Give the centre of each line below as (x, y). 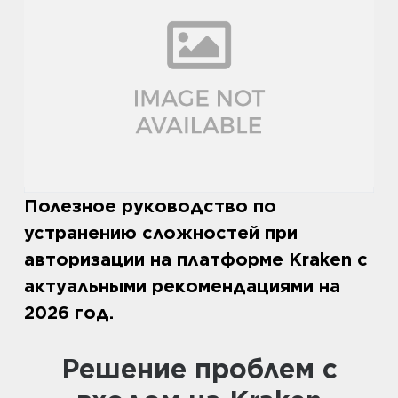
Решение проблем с (70, 369)
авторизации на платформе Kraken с (196, 260)
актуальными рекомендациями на (182, 287)
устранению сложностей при (161, 233)
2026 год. (69, 313)
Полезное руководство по (150, 207)
